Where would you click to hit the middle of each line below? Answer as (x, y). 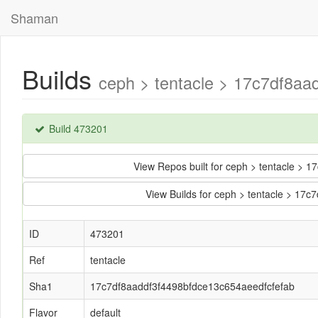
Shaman (34, 18)
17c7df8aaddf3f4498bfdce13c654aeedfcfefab (192, 286)
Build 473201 (77, 128)
